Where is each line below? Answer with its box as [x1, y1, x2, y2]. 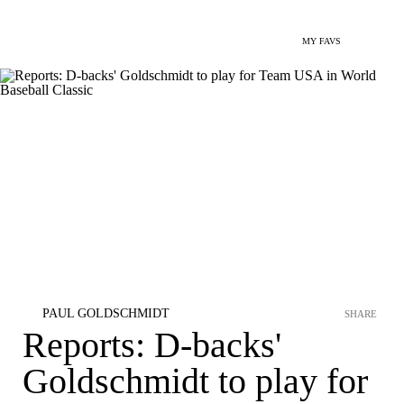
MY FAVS [302, 36, 341, 46]
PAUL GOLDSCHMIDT [42, 307, 170, 320]
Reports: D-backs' [23, 325, 281, 365]
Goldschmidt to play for [23, 361, 368, 401]
